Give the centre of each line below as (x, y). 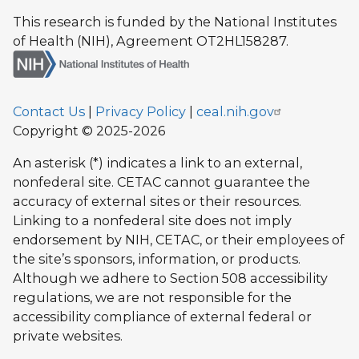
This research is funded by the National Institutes (175, 21)
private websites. (68, 336)
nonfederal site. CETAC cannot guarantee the (161, 182)
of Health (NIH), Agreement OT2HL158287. (151, 40)
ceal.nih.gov (235, 111)
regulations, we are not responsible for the (152, 297)
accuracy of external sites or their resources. (157, 201)
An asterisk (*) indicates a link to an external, (157, 163)
